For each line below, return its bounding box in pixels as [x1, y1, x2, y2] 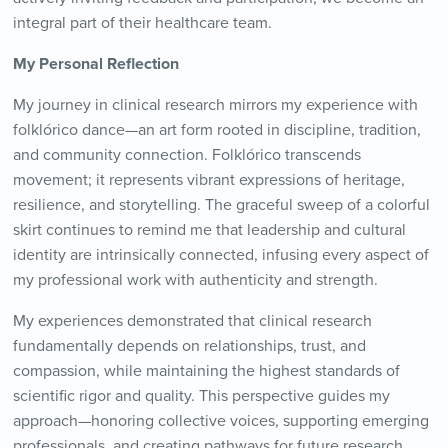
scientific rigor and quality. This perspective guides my [12, 386, 390, 407]
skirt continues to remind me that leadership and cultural [12, 220, 406, 241]
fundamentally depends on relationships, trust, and [12, 336, 366, 357]
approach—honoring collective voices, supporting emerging [12, 411, 429, 432]
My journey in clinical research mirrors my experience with [12, 95, 418, 116]
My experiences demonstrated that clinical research [12, 311, 372, 332]
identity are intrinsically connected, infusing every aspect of [12, 245, 429, 266]
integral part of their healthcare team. [12, 13, 272, 34]
